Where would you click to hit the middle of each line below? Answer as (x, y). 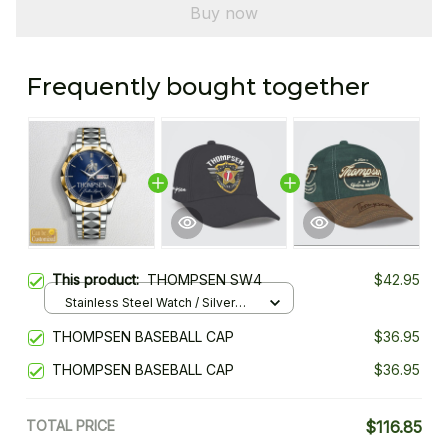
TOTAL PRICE (70, 426)
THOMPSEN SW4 (204, 280)
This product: (99, 280)
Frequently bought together (198, 87)
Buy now (224, 12)
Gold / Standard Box (123, 321)
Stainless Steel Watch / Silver (150, 302)
